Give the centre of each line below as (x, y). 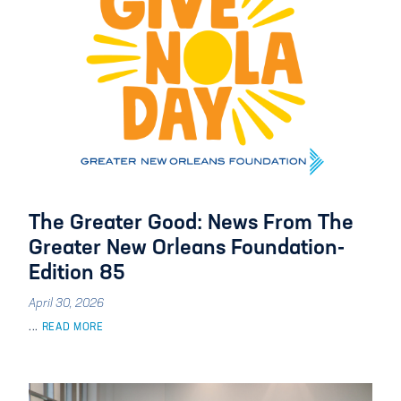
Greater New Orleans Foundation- (187, 249)
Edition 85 (77, 274)
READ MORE (71, 328)
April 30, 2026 (66, 304)
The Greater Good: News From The (191, 224)
